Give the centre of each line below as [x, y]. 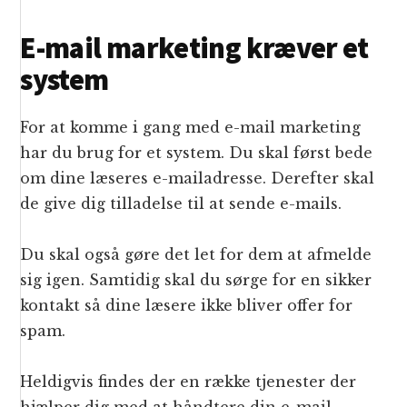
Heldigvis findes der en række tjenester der [189, 382]
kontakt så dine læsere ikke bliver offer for [187, 306]
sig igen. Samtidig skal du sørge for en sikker [196, 280]
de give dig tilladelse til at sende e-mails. [181, 204]
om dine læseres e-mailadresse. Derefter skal [198, 179]
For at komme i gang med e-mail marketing [191, 128]
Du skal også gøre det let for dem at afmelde [196, 255]
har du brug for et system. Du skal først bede [197, 153]
